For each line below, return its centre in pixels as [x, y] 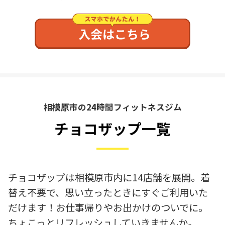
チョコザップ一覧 [113, 129]
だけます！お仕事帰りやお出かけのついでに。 [108, 208]
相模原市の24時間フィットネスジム [113, 107]
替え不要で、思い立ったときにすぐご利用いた [108, 193]
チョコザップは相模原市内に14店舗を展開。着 [109, 178]
